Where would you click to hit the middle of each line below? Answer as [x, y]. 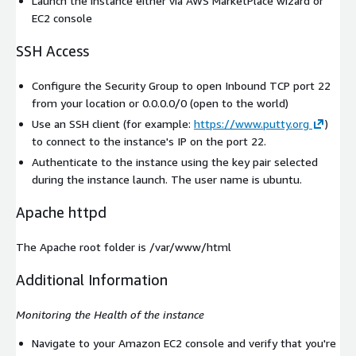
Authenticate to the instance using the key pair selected [175, 162]
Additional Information [92, 280]
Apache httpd [61, 213]
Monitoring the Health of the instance [110, 315]
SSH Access [52, 51]
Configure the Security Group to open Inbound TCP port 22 [181, 86]
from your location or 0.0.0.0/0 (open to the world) [160, 103]
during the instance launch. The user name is [147, 180]
